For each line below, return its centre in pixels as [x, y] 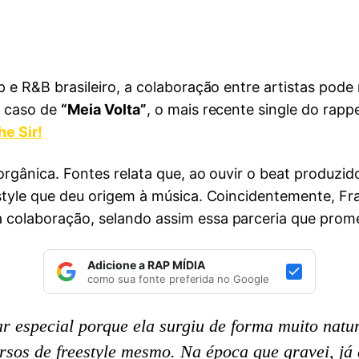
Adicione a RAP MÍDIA [146, 265]
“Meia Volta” [104, 110]
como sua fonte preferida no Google [179, 279]
